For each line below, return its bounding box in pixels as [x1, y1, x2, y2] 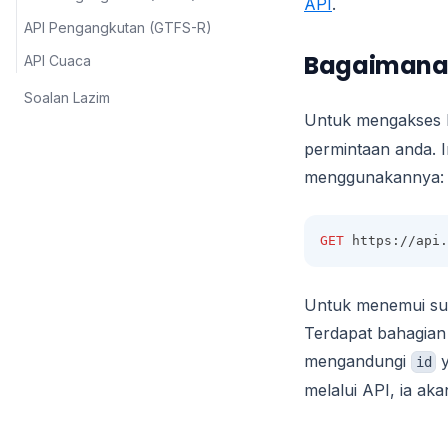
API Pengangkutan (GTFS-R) [24, 19, 212, 36]
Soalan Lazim [24, 89, 110, 106]
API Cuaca [24, 52, 91, 69]
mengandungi [304, 351, 411, 371]
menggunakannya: [304, 167, 444, 187]
